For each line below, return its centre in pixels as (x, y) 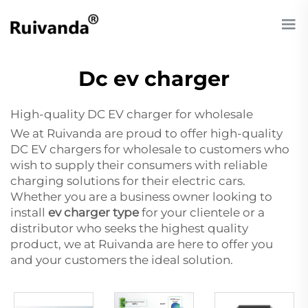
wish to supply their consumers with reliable (139, 165)
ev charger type (93, 212)
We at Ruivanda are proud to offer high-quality (146, 133)
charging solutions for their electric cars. (128, 181)
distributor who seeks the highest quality (129, 228)
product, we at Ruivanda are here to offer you (142, 244)
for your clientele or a (202, 212)
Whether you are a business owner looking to (141, 197)
